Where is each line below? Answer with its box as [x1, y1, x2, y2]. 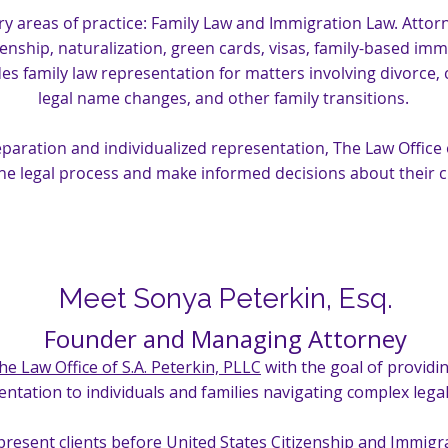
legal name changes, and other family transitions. [38, 87, 409, 109]
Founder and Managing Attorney [43, 322, 407, 355]
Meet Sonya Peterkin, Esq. [59, 282, 393, 315]
